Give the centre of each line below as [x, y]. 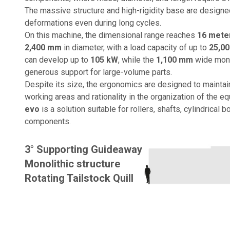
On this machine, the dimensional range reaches [111, 35]
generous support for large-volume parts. [98, 72]
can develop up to [57, 60]
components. [48, 121]
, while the [137, 60]
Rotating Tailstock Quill [79, 178]
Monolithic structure [72, 164]
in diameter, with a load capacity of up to [135, 47]
